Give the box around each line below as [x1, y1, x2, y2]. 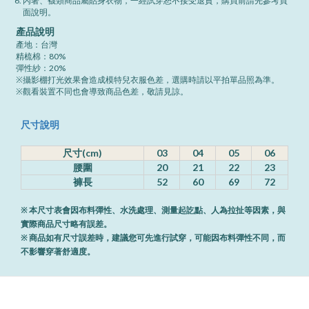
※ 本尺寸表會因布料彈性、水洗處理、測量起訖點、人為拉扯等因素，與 [21, 204, 286, 215]
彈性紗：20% [16, 62, 66, 73]
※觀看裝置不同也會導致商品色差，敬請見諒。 [16, 86, 188, 97]
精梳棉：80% [16, 50, 66, 61]
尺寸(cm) [63, 146, 102, 159]
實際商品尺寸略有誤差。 [21, 218, 112, 229]
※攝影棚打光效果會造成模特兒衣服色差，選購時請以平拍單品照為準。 [16, 74, 279, 85]
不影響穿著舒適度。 [21, 246, 95, 257]
